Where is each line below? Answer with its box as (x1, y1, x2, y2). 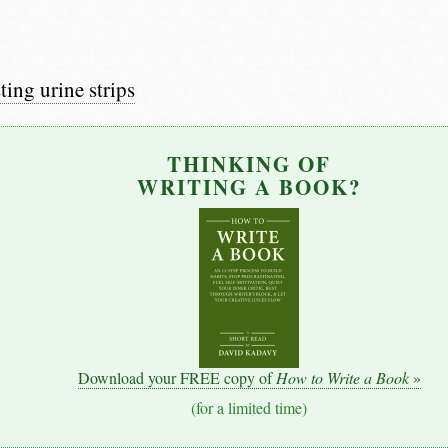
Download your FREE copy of (77, 366, 276, 388)
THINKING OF (167, 149, 331, 180)
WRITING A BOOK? (136, 172, 362, 203)
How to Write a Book (275, 366, 409, 388)
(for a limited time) (191, 397, 307, 419)
